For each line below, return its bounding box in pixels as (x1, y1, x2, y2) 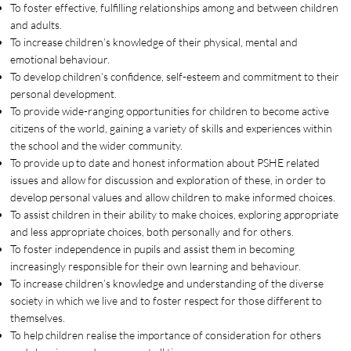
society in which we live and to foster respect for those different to (10, 294, 323, 308)
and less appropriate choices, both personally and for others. (10, 225, 295, 239)
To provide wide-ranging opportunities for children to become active (10, 104, 330, 118)
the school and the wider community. (10, 139, 183, 153)
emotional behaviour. (10, 52, 110, 67)
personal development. (10, 87, 118, 101)
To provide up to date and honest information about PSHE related (10, 156, 320, 170)
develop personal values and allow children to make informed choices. (10, 190, 336, 204)
